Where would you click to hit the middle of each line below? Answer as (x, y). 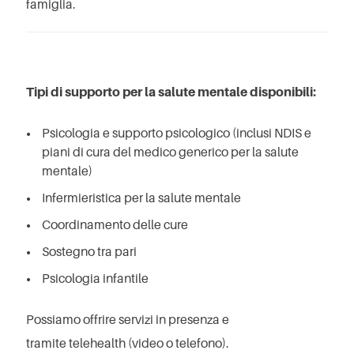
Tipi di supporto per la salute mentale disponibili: (171, 92)
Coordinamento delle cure (115, 225)
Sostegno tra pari (89, 252)
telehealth (97, 343)
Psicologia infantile (95, 279)
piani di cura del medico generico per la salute (170, 152)
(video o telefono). (177, 343)
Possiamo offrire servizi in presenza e (128, 320)
